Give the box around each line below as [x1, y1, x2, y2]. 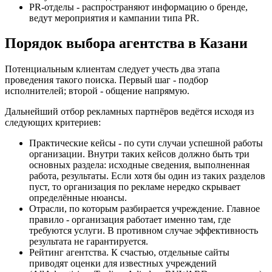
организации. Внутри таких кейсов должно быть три [29, 149, 250, 160]
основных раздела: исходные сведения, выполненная [29, 160, 250, 171]
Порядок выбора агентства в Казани [5, 35, 248, 52]
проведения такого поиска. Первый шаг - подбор [5, 75, 208, 86]
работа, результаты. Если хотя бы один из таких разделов [29, 171, 265, 182]
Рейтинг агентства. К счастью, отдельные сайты [29, 247, 229, 258]
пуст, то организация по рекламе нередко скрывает [29, 182, 240, 192]
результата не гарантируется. [29, 236, 148, 247]
